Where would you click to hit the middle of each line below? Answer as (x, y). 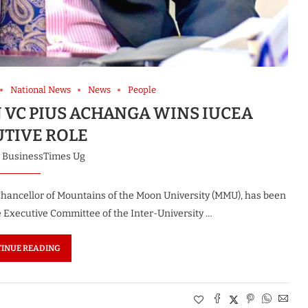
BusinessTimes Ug (43, 157)
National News (41, 90)
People (142, 90)
